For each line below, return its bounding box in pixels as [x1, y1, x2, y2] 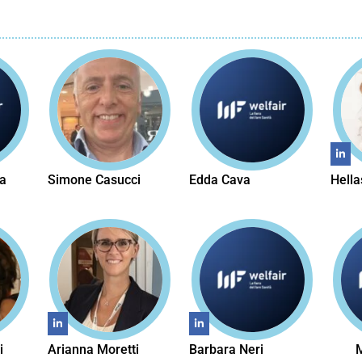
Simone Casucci [47, 171, 141, 187]
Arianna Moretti [47, 341, 139, 357]
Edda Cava [189, 171, 250, 187]
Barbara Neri [189, 341, 263, 357]
